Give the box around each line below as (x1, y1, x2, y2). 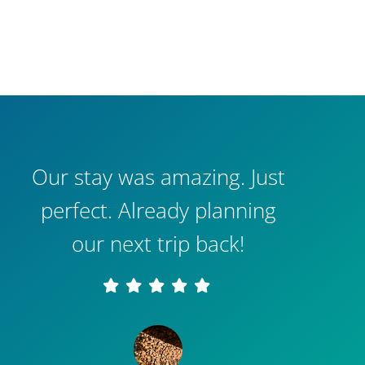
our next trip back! (72, 229, 244, 259)
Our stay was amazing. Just (31, 162, 285, 192)
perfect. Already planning (40, 196, 276, 226)
